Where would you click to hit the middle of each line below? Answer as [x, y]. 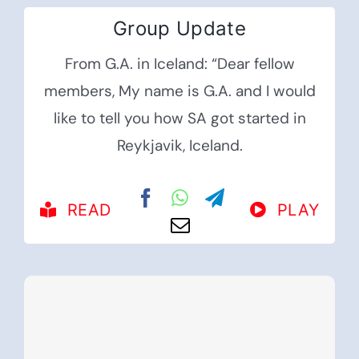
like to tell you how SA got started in [179, 118]
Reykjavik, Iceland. [179, 145]
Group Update [179, 28]
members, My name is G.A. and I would [179, 91]
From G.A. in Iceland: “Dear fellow [179, 63]
